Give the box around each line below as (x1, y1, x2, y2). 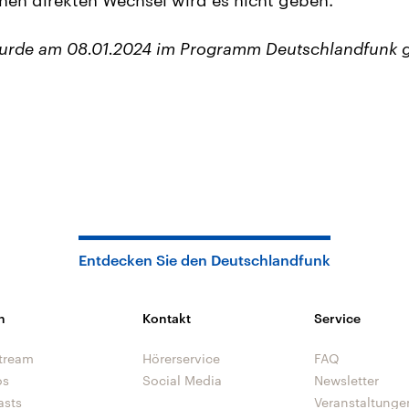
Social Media (142, 372, 222, 388)
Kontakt (142, 310, 191, 326)
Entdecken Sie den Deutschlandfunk (79, 251, 330, 268)
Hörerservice (142, 351, 220, 366)
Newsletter (313, 372, 379, 388)
